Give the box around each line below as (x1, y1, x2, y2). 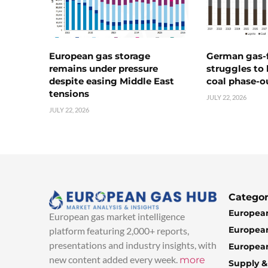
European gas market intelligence (49, 210, 185, 222)
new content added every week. (49, 253, 179, 265)
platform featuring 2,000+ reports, (49, 224, 189, 236)
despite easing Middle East (49, 75, 174, 87)
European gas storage (49, 50, 150, 62)
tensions (49, 88, 89, 100)
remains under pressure (49, 63, 158, 75)
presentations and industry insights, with (49, 239, 217, 251)
